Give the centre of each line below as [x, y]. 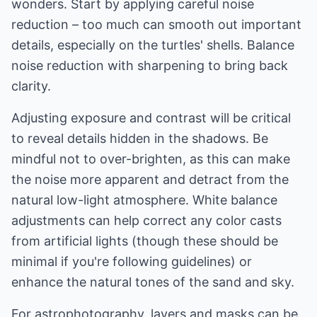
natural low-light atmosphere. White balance [144, 200]
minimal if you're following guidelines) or [132, 261]
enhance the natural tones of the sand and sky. [153, 282]
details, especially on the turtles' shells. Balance [153, 45]
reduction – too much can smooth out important [156, 24]
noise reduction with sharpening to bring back [150, 65]
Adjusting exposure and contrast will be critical [151, 118]
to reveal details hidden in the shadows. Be [140, 138]
